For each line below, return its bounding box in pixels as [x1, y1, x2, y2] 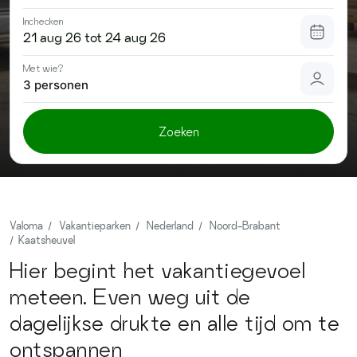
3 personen [23, 77, 88, 92]
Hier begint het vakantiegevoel [10, 257, 305, 282]
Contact [156, 2, 201, 17]
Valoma [10, 220, 43, 231]
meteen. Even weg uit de [10, 284, 251, 308]
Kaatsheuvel [18, 234, 75, 245]
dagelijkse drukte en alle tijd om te [10, 310, 339, 335]
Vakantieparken [59, 220, 131, 231]
